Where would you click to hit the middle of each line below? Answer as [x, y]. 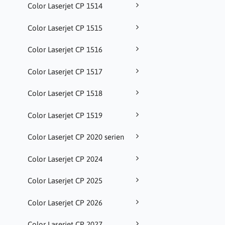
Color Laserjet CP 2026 [65, 202]
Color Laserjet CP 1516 [65, 50]
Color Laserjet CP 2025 [65, 181]
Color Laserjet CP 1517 [65, 71]
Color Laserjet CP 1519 [65, 115]
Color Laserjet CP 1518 [65, 93]
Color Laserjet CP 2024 [65, 159]
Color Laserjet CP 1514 [65, 6]
